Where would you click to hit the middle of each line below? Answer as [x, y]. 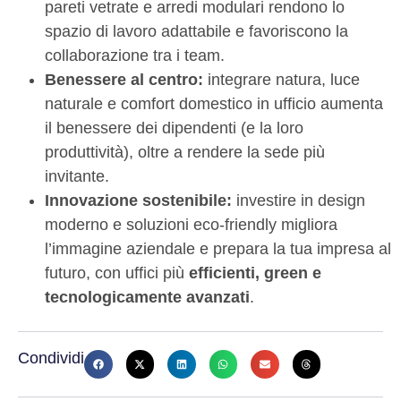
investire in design [299, 200]
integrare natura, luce [282, 79]
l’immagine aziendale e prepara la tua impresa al [218, 248]
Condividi [51, 358]
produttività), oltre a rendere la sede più [185, 152]
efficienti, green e [255, 273]
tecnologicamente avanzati [147, 297]
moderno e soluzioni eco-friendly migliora [191, 224]
